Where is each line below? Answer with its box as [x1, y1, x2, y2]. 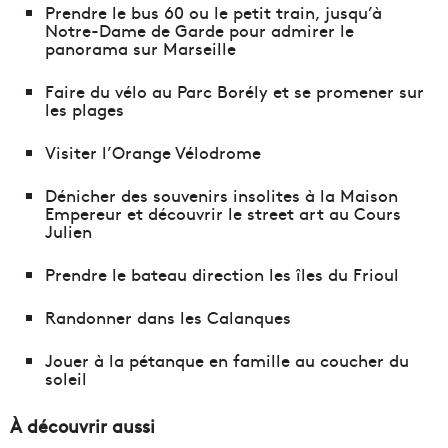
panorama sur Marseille [45, 36, 236, 61]
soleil [45, 366, 87, 391]
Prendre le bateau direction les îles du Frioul [45, 262, 399, 287]
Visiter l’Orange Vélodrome [45, 140, 261, 165]
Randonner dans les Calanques [45, 305, 291, 330]
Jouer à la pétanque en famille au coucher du [45, 348, 409, 373]
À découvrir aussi [10, 413, 155, 439]
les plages [45, 97, 124, 122]
